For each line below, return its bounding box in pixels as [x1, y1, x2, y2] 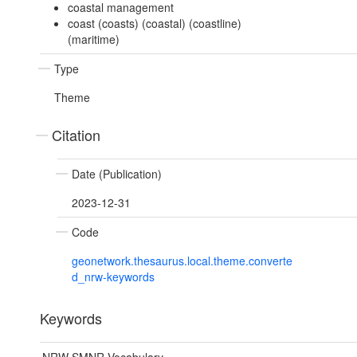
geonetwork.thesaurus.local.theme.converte [72, 253, 292, 269]
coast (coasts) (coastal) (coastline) [67, 15, 241, 32]
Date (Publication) [72, 166, 162, 182]
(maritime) [67, 31, 120, 48]
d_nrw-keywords [72, 269, 155, 285]
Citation [52, 124, 100, 146]
